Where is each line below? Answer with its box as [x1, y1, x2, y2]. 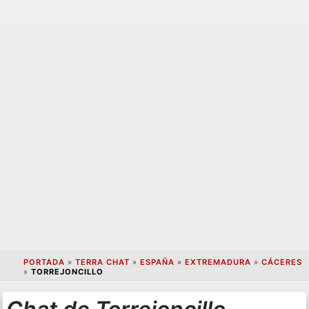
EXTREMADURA [184, 257, 251, 268]
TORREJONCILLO [30, 267, 103, 277]
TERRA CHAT [74, 257, 130, 268]
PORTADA [23, 257, 65, 268]
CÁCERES [261, 257, 302, 268]
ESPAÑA [139, 257, 175, 268]
